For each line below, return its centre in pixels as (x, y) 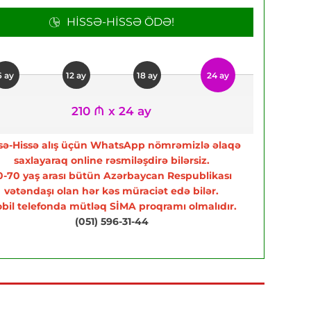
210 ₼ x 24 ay (111, 111)
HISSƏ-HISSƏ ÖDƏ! (120, 22)
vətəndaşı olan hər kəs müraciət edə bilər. (112, 191)
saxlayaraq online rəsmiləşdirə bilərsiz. (111, 160)
